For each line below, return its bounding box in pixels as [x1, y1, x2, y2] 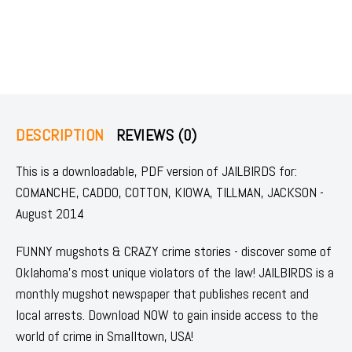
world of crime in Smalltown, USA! [16, 326, 193, 345]
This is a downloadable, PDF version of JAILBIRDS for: [16, 161, 297, 180]
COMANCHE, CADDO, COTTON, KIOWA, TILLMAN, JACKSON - [16, 182, 324, 201]
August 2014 [16, 203, 84, 222]
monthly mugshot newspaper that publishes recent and [16, 284, 309, 302]
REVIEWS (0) [115, 124, 196, 145]
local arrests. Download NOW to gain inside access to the [16, 305, 318, 324]
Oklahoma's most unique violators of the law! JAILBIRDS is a [16, 262, 334, 281]
